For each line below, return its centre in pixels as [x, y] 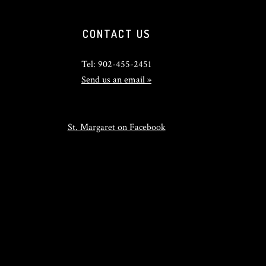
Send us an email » [116, 80]
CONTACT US [116, 34]
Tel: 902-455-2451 [116, 64]
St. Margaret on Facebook [116, 127]
